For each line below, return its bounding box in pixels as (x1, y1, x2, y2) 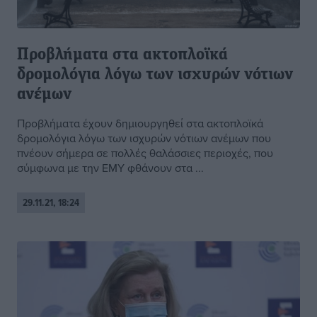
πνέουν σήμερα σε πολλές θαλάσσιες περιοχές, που (17, 145, 273, 161)
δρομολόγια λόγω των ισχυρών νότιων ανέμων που (17, 130, 271, 146)
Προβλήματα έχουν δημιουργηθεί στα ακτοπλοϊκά (17, 115, 263, 132)
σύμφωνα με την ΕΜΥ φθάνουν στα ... (17, 160, 204, 176)
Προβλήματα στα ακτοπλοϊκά (17, 47, 228, 64)
